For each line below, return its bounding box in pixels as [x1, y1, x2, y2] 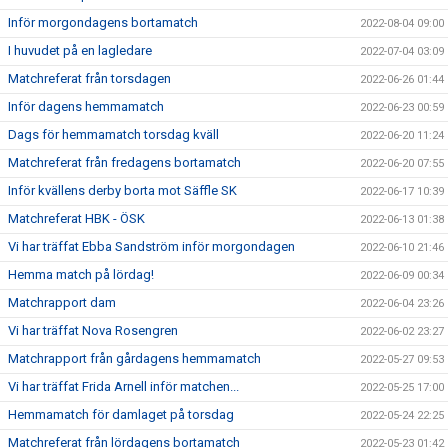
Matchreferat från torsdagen [8, 71, 171, 87]
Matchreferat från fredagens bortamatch [8, 155, 241, 171]
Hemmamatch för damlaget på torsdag [8, 407, 234, 423]
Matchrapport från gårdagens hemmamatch [8, 351, 261, 367]
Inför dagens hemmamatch [8, 99, 164, 115]
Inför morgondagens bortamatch [8, 15, 198, 31]
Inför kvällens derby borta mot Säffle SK [8, 183, 237, 199]
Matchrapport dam [8, 295, 116, 311]
